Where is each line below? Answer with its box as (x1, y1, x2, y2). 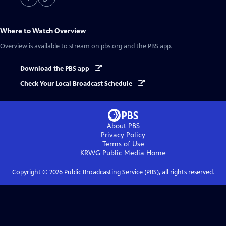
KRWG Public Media (80, 149, 144, 158)
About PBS (106, 122, 140, 131)
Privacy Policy (101, 131, 145, 140)
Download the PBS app (20, 64, 91, 73)
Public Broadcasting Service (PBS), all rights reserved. (62, 168, 214, 177)
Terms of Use (102, 140, 144, 149)
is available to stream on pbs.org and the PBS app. (27, 42, 172, 50)
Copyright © (12, 168, 49, 177)
